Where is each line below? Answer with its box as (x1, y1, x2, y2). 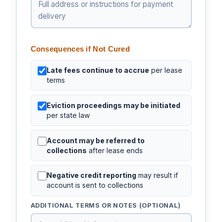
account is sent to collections (47, 181, 144, 190)
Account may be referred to (47, 136, 145, 145)
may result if (136, 171, 178, 180)
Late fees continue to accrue (47, 65, 150, 74)
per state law (47, 111, 91, 119)
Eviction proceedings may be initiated (47, 101, 181, 110)
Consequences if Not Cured (30, 44, 130, 53)
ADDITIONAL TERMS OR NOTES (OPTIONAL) (30, 201, 181, 209)
